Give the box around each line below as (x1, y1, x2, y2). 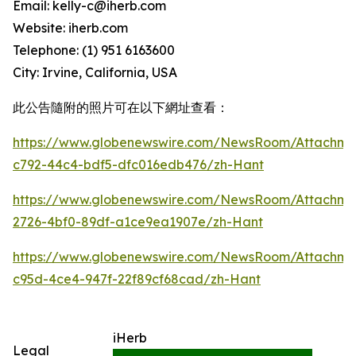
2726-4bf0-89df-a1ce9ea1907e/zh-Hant (13, 213, 263, 230)
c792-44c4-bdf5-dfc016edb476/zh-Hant (13, 156, 264, 172)
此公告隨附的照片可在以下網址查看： (13, 99, 229, 115)
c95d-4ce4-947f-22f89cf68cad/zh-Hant (13, 270, 261, 287)
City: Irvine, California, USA (13, 64, 177, 80)
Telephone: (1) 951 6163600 (13, 41, 175, 58)
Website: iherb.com (13, 19, 128, 36)
